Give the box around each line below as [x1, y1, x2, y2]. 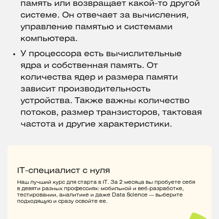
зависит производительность [21, 86, 151, 93]
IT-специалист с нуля [17, 167, 110, 175]
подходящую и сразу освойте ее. [17, 199, 108, 204]
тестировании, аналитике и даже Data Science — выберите [17, 193, 183, 198]
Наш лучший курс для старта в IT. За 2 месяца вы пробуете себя [17, 180, 195, 185]
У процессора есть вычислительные [21, 50, 182, 58]
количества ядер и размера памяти [21, 74, 178, 82]
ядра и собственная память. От [21, 62, 158, 70]
